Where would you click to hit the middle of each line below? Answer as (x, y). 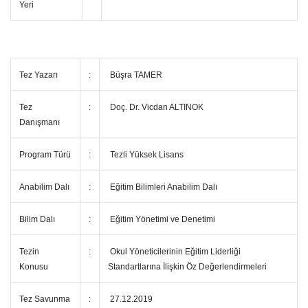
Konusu (35, 267)
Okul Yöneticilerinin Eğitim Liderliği (174, 252)
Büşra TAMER (135, 75)
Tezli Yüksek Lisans (146, 155)
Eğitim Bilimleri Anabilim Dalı (163, 187)
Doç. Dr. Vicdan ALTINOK (156, 107)
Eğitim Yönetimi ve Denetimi (162, 219)
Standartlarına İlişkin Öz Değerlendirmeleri (188, 267)
